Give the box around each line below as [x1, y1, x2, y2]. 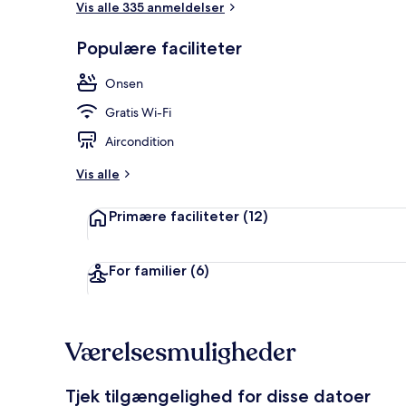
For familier [109, 261, 187, 279]
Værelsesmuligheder [65, 334, 296, 370]
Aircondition [105, 132, 174, 150]
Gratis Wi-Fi [105, 103, 171, 121]
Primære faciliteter [109, 207, 239, 225]
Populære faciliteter [76, 36, 242, 59]
